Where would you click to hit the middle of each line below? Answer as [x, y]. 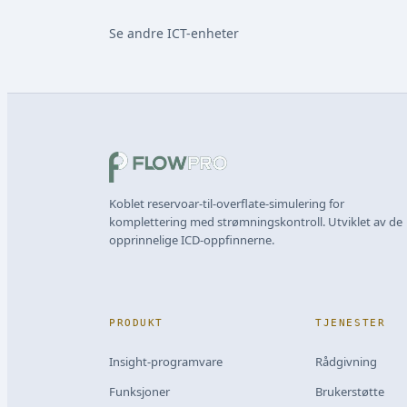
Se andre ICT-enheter [174, 33]
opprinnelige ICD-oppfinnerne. [192, 239]
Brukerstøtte [350, 391]
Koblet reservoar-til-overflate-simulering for [227, 203]
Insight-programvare [166, 361]
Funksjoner [139, 391]
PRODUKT [136, 323]
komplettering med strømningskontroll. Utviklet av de [256, 221]
